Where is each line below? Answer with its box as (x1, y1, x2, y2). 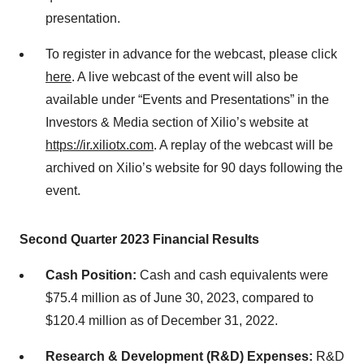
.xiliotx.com (89, 138, 154, 153)
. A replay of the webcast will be (154, 138, 333, 153)
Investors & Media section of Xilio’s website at (45, 115, 308, 130)
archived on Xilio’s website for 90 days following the (45, 161, 343, 175)
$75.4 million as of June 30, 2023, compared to (45, 291, 314, 305)
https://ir (45, 138, 89, 153)
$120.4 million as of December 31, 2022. (45, 314, 278, 328)
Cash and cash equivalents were (136, 268, 328, 283)
